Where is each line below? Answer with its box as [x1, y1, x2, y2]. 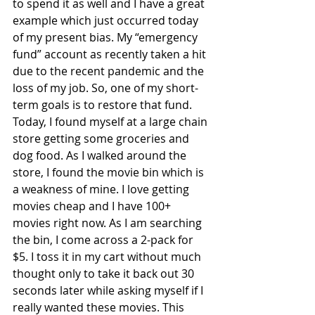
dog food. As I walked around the [13, 148, 189, 164]
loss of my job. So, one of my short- [13, 80, 198, 96]
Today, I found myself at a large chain [13, 114, 210, 130]
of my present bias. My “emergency [13, 30, 200, 46]
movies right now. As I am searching [13, 215, 205, 231]
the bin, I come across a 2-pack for [13, 232, 196, 248]
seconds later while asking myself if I [13, 283, 206, 299]
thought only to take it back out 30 [13, 266, 197, 282]
